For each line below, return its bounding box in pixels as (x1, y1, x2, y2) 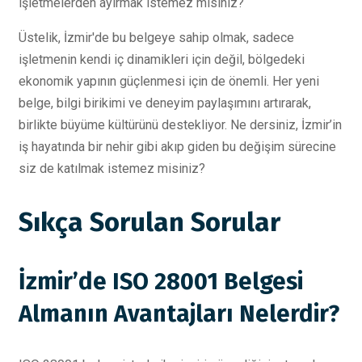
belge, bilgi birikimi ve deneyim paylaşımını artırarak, (19, 95, 311, 112)
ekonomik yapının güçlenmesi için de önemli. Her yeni (19, 74, 319, 90)
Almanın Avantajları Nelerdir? (19, 299, 339, 328)
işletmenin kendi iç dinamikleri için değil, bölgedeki (19, 52, 305, 68)
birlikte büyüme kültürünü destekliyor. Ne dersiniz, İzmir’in (19, 117, 342, 133)
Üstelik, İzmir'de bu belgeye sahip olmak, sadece (19, 30, 294, 46)
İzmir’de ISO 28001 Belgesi (19, 267, 303, 296)
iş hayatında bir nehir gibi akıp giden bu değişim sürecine (19, 139, 336, 155)
